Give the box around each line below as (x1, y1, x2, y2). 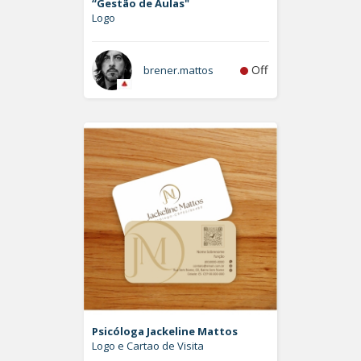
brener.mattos (143, 63, 214, 77)
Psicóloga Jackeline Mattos (92, 324, 238, 338)
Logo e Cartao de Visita (92, 338, 204, 353)
